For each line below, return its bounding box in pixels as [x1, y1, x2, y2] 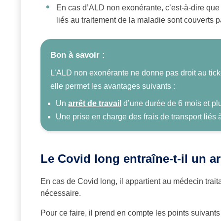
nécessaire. [40, 189, 81, 198]
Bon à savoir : [50, 50, 105, 60]
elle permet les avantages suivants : [50, 82, 175, 91]
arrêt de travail [68, 99, 121, 108]
